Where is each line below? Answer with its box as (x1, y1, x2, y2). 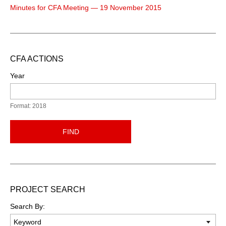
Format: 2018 (10, 102, 46, 109)
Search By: (10, 202, 45, 210)
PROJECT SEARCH (10, 185, 85, 194)
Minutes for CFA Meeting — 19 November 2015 (10, 3, 161, 12)
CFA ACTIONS (10, 54, 64, 63)
